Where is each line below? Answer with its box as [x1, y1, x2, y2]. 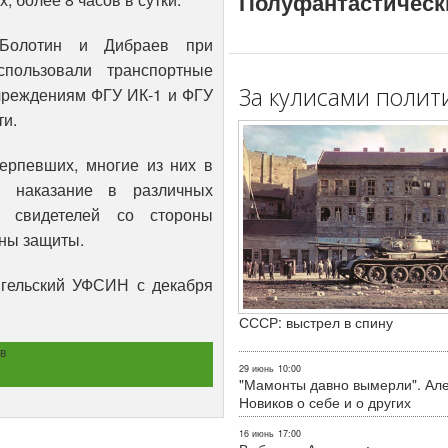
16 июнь [239, 427, 274, 441]
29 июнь [239, 362, 274, 376]
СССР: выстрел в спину [239, 312, 393, 333]
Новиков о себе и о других [239, 392, 411, 413]
